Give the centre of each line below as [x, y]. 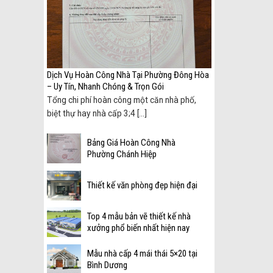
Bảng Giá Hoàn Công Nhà [131, 143]
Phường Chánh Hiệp [122, 154]
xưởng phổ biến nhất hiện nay [138, 228]
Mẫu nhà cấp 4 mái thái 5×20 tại [142, 254]
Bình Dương [107, 265]
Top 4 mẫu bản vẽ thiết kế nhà [139, 217]
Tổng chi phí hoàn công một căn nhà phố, [122, 100]
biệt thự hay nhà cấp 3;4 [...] [97, 114]
